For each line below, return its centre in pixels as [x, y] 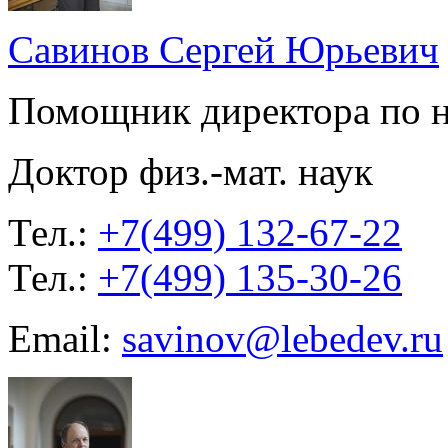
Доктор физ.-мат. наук [190, 171]
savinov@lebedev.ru [282, 338]
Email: [65, 338]
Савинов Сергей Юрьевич [223, 49]
